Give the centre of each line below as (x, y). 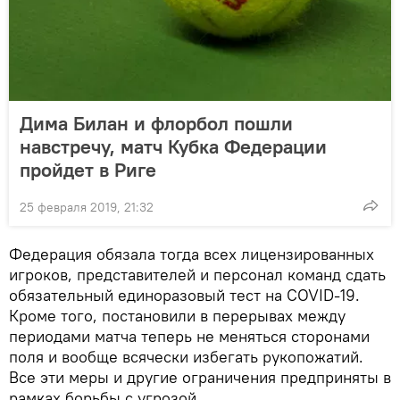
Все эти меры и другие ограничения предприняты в (200, 377)
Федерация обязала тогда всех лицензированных (192, 254)
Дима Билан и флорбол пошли (156, 123)
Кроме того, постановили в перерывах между (177, 316)
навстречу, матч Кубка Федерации (173, 146)
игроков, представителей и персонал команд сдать (197, 275)
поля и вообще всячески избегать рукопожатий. (186, 357)
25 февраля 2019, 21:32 (87, 207)
